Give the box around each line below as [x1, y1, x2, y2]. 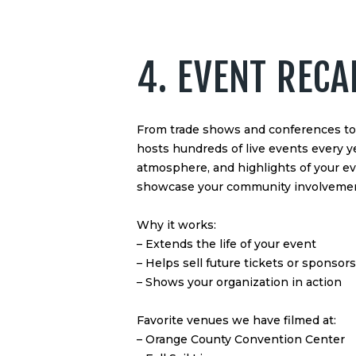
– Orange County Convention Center [137, 332, 345, 347]
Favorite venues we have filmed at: [137, 313, 336, 328]
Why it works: [137, 218, 216, 233]
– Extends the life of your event [137, 237, 316, 252]
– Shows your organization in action [137, 275, 342, 290]
